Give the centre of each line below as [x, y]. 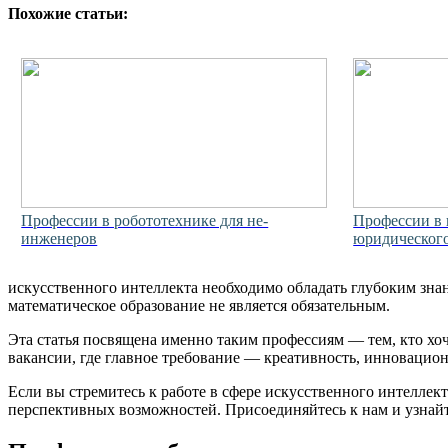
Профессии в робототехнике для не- [145, 220]
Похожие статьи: [68, 14]
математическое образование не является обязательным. [199, 306]
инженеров [59, 238]
